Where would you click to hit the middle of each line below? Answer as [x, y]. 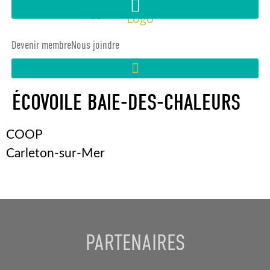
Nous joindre [95, 45]
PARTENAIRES [135, 242]
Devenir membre [41, 45]
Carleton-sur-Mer [55, 154]
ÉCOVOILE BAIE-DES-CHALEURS [126, 103]
